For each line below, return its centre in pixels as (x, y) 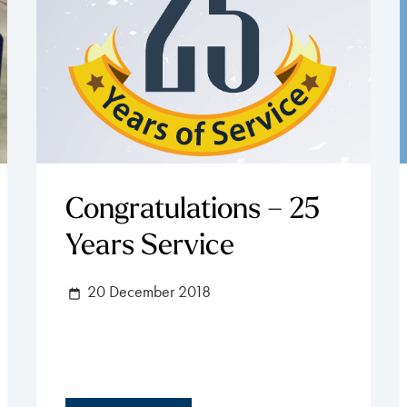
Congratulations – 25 (193, 210)
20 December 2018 (147, 291)
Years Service (150, 247)
